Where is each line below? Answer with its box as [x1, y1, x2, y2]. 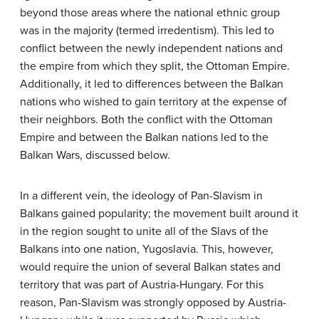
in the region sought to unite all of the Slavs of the [20, 224, 268, 239]
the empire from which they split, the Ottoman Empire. [20, 58, 290, 73]
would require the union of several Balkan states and [20, 259, 281, 274]
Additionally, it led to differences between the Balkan [20, 76, 283, 91]
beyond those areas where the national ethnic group [20, 5, 280, 20]
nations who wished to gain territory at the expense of [20, 94, 287, 109]
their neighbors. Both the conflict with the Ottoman [20, 112, 273, 127]
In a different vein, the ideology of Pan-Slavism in [20, 188, 263, 203]
